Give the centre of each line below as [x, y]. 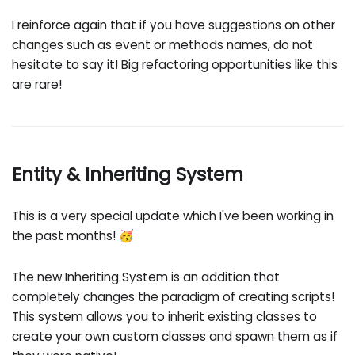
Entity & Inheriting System [128, 174]
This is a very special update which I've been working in [173, 216]
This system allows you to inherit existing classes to [165, 316]
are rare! [37, 85]
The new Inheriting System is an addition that [146, 277]
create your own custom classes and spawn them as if [175, 336]
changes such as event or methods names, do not [163, 45]
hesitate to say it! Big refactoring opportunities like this [175, 65]
